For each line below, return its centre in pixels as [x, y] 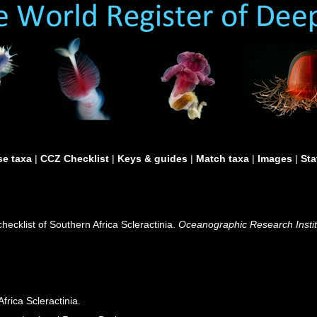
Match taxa [223, 158]
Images [275, 158]
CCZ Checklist [75, 158]
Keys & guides [152, 158]
